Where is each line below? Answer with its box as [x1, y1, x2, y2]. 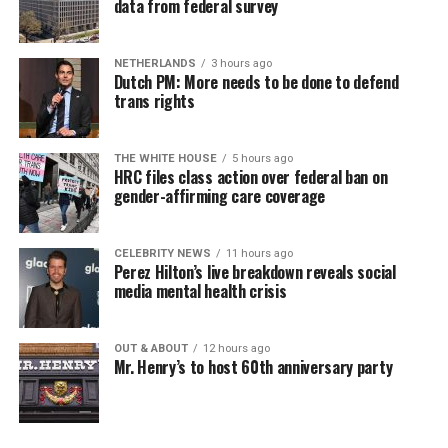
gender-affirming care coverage [113, 183, 326, 208]
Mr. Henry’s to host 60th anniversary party [113, 354, 393, 379]
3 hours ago [210, 56, 272, 70]
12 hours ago [202, 341, 270, 355]
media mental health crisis [113, 278, 287, 303]
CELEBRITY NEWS [113, 246, 211, 260]
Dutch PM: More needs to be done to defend [113, 69, 399, 94]
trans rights [113, 88, 195, 113]
